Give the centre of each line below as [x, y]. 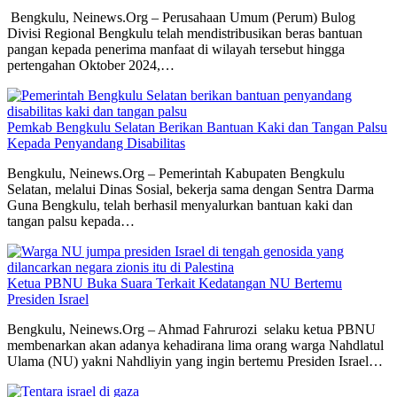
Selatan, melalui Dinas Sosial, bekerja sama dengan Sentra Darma [191, 190]
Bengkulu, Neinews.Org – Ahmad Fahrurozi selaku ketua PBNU [191, 330]
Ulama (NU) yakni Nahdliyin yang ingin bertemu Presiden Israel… [195, 362]
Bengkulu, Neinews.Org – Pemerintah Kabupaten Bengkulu [176, 174]
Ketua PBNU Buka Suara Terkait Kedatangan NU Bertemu [175, 284]
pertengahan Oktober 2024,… [91, 66]
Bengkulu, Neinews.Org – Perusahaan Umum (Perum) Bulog [181, 18]
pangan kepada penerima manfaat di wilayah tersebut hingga [176, 50]
